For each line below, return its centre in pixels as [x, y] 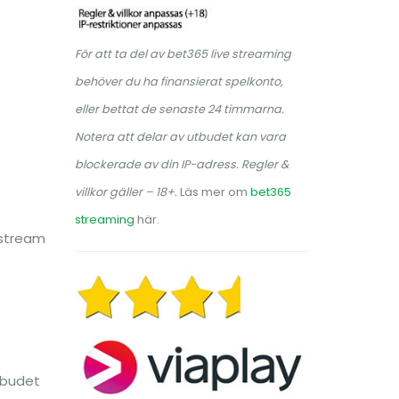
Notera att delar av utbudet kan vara [180, 137]
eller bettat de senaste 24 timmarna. [179, 109]
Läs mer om [215, 192]
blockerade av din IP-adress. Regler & [181, 164]
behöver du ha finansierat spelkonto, [179, 81]
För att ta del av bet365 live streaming [183, 54]
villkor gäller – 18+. [127, 192]
